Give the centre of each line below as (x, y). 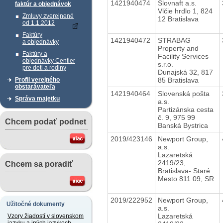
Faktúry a (35, 54)
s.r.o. (165, 64)
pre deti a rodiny (44, 68)
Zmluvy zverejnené (48, 16)
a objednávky (41, 42)
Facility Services (183, 56)
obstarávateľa (35, 87)
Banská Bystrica (183, 125)
